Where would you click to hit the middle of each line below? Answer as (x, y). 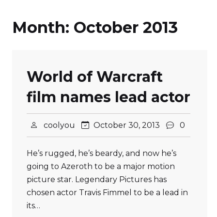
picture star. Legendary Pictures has (97, 179)
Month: (43, 27)
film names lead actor (108, 97)
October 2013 (126, 27)
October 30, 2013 (127, 125)
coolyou (59, 125)
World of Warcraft (95, 77)
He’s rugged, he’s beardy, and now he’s (101, 153)
